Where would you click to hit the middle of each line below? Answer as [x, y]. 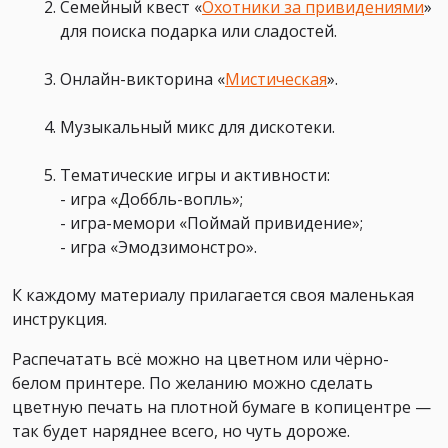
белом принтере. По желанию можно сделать [192, 382]
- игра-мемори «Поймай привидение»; [211, 222]
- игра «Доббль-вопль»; [151, 198]
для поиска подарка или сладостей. [198, 30]
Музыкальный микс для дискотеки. [197, 126]
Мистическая [276, 78]
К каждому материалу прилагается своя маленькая [213, 294]
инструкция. [59, 318]
